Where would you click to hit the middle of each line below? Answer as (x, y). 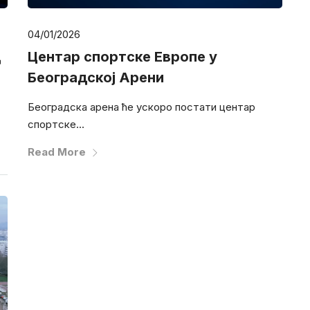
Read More (56, 152)
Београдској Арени (95, 77)
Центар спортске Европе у (122, 56)
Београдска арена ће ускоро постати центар (141, 107)
